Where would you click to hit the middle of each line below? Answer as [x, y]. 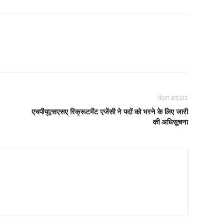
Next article [173, 98]
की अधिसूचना [170, 122]
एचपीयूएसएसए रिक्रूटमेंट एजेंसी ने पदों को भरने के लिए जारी [110, 111]
